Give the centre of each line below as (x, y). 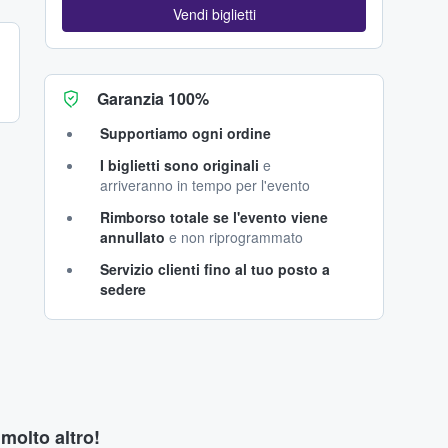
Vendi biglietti (214, 14)
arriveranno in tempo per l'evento (205, 185)
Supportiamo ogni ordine (185, 133)
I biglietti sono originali (179, 165)
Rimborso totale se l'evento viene (214, 217)
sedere (123, 289)
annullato (132, 237)
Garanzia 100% (153, 99)
